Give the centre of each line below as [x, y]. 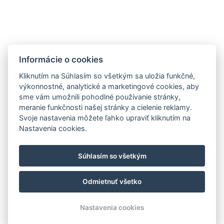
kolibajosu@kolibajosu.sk [72, 32]
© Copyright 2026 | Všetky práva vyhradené [112, 201]
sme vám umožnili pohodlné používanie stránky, [100, 96]
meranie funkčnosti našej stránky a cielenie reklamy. [106, 107]
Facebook [44, 64]
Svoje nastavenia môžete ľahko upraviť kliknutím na [105, 117]
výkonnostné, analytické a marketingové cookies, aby [109, 86]
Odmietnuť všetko [112, 182]
